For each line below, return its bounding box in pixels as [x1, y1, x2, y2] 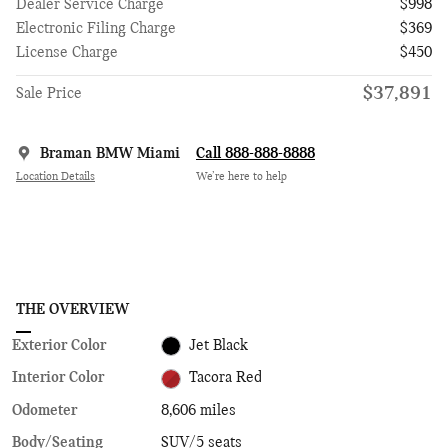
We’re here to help [196, 171, 287, 184]
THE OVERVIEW [16, 301, 129, 318]
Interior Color [12, 370, 104, 387]
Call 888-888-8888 [196, 145, 315, 162]
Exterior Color [12, 337, 106, 354]
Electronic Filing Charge [16, 20, 176, 37]
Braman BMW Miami [40, 145, 180, 162]
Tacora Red [189, 370, 263, 387]
